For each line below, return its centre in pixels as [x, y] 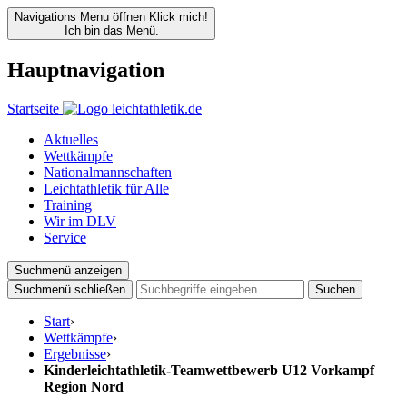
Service [65, 237]
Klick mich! [179, 17]
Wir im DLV [80, 221]
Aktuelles [71, 139]
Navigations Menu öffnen [80, 17]
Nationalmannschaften [108, 172]
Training [68, 204]
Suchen [335, 289]
